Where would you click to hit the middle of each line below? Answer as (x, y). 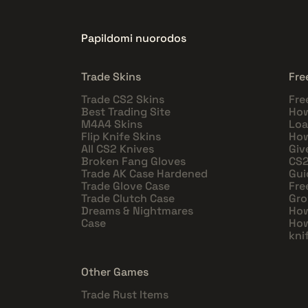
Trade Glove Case (125, 186)
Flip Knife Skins (121, 136)
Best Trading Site (126, 111)
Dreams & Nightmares (137, 210)
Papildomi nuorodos (134, 38)
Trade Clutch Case (128, 198)
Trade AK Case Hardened (144, 173)
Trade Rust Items (125, 294)
